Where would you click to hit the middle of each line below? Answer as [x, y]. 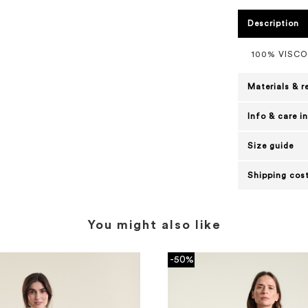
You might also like [154, 225]
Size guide [270, 146]
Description [273, 23]
